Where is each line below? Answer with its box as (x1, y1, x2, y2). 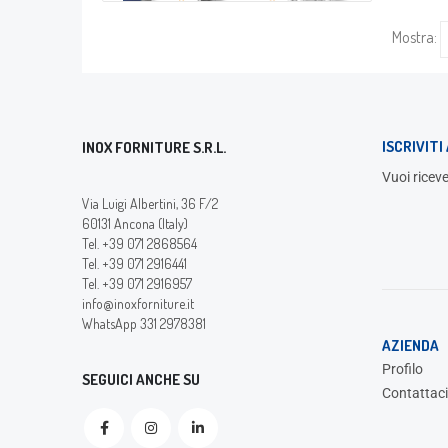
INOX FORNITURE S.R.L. (82, 137, 226, 157)
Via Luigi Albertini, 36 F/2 (82, 194, 218, 212)
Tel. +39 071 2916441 (82, 254, 187, 272)
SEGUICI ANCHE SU (82, 369, 200, 389)
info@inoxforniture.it (82, 294, 194, 312)
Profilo (382, 360, 423, 377)
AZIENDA (382, 335, 439, 355)
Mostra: (392, 26, 437, 47)
